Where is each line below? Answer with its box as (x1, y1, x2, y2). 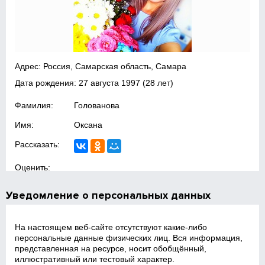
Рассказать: (15, 140, 60, 149)
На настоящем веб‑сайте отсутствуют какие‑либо (15, 222, 208, 232)
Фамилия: (15, 101, 54, 110)
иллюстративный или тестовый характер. (15, 254, 175, 264)
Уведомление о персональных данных (6, 189, 211, 202)
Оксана (74, 120, 103, 130)
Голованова (74, 101, 120, 110)
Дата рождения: (15, 78, 79, 88)
